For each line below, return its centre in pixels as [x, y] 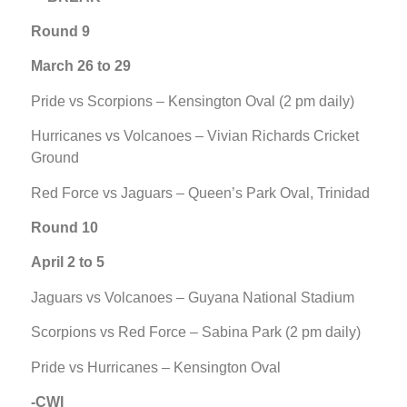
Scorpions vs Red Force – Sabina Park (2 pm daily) [196, 333]
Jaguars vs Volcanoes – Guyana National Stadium [193, 297]
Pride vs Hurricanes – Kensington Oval [156, 367]
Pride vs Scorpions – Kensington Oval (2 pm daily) [193, 101]
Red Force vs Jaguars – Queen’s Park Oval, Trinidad [200, 193]
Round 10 [65, 227]
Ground [55, 158]
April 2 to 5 [68, 263]
